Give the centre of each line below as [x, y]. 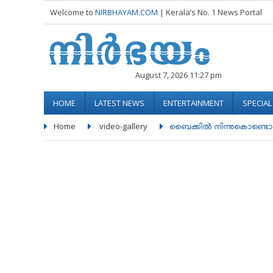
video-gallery [123, 126]
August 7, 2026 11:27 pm [179, 75]
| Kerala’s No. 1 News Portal [211, 12]
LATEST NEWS [119, 103]
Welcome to [73, 12]
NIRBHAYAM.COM [126, 12]
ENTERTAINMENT [193, 103]
